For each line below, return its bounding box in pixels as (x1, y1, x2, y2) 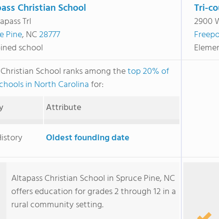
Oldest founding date (45, 131, 130, 145)
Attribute (45, 101, 81, 115)
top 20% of (128, 65, 169, 79)
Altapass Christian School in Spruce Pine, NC (11, 172, 175, 186)
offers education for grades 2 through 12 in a (11, 185, 176, 199)
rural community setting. (11, 198, 104, 212)
